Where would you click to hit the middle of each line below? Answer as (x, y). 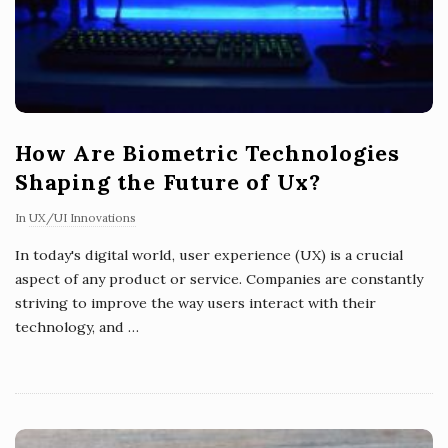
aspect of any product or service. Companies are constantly (219, 279)
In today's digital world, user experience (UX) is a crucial (209, 255)
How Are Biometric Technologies (207, 153)
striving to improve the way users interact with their (195, 303)
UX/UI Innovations (82, 218)
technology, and (69, 327)
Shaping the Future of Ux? (168, 182)
